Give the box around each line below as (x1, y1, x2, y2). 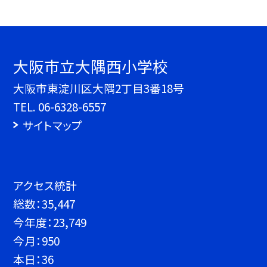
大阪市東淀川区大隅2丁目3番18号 (13, 80, 185, 97)
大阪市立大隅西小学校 (13, 55, 169, 77)
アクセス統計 (13, 177, 77, 193)
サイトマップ (22, 117, 82, 133)
